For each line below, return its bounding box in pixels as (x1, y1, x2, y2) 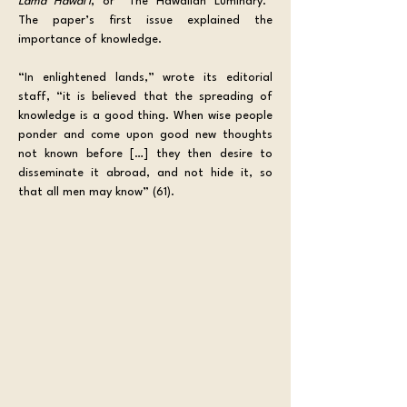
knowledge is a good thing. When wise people (18, 110, 273, 122)
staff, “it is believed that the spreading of (18, 91, 273, 103)
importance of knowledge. (18, 34, 165, 45)
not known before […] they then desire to (18, 148, 273, 160)
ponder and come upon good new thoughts (18, 129, 273, 141)
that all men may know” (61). (18, 186, 174, 198)
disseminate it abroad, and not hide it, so (18, 167, 273, 179)
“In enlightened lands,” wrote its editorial (18, 72, 273, 84)
